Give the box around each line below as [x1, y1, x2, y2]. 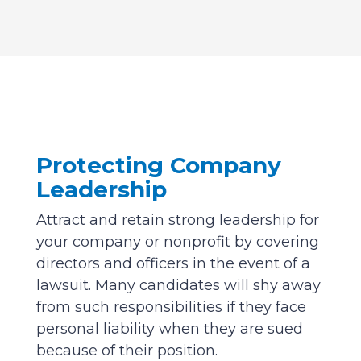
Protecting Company [35, 151, 281, 179]
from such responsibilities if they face [35, 297, 306, 316]
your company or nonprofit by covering [35, 232, 319, 251]
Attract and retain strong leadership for [35, 210, 319, 229]
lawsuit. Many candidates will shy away [35, 276, 321, 294]
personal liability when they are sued [35, 319, 303, 338]
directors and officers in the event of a [35, 254, 310, 272]
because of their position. [35, 341, 218, 359]
